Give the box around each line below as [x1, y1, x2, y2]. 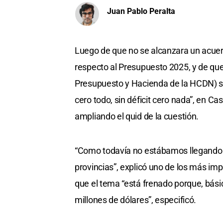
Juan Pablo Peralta [107, 6, 175, 16]
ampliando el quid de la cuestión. [75, 111, 199, 122]
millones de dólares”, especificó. [75, 195, 197, 206]
